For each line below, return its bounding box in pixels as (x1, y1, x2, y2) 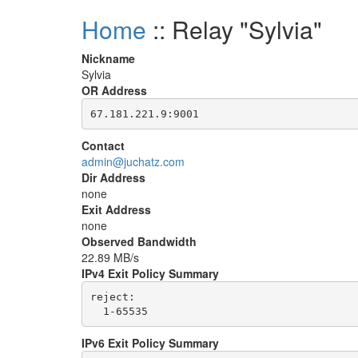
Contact (82, 137, 125, 153)
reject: (89, 290, 141, 303)
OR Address (82, 82, 147, 98)
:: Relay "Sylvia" (146, 12, 322, 46)
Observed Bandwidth (82, 233, 197, 249)
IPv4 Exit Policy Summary (82, 265, 219, 281)
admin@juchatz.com (82, 153, 185, 169)
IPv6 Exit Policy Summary (82, 335, 219, 351)
